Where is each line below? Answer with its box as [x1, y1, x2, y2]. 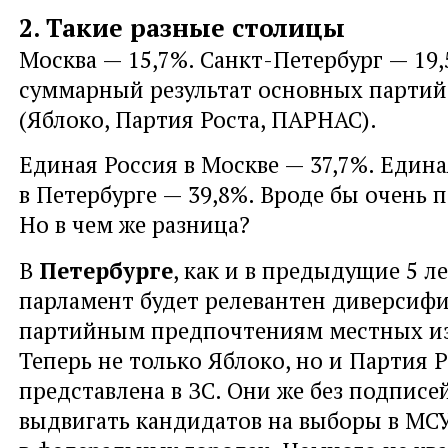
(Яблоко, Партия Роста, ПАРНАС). [19, 104, 377, 135]
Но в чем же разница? [19, 209, 250, 240]
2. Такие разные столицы [19, 11, 345, 45]
